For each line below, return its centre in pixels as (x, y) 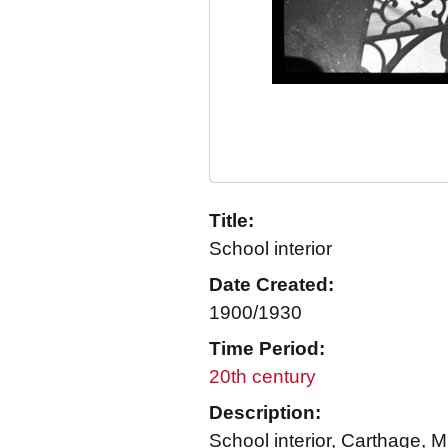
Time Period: (267, 348)
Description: (265, 412)
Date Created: (271, 284)
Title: (231, 220)
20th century (262, 376)
